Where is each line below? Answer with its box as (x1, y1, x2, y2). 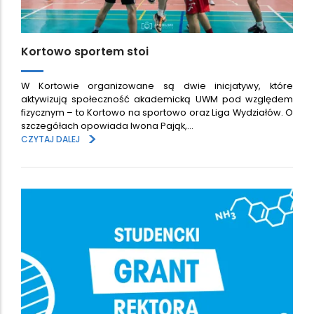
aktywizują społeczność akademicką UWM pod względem (21, 93, 293, 105)
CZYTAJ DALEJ (21, 132, 80, 145)
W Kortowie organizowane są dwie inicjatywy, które (21, 79, 293, 92)
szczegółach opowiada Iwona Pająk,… (21, 119, 193, 132)
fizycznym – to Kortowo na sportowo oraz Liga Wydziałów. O (21, 106, 293, 118)
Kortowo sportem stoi (21, 43, 149, 60)
